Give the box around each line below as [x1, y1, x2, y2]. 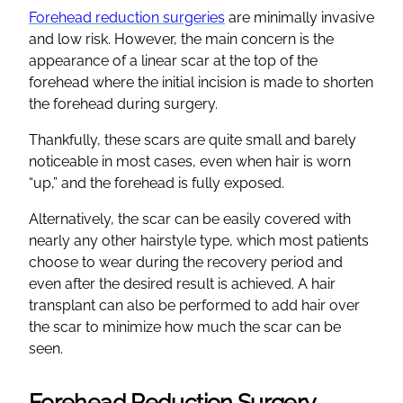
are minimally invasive [225, 8, 374, 26]
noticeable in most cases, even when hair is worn [29, 152, 351, 170]
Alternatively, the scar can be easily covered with [29, 210, 351, 228]
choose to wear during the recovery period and [29, 253, 343, 271]
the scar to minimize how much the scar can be [29, 318, 341, 336]
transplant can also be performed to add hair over [29, 296, 360, 314]
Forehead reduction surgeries [29, 8, 225, 26]
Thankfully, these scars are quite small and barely [29, 130, 356, 148]
